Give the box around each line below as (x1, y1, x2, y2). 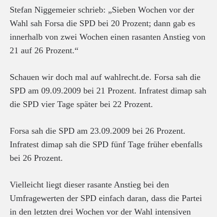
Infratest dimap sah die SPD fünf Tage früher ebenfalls (10, 139, 202, 149)
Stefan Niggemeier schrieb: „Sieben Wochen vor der (10, 4, 194, 15)
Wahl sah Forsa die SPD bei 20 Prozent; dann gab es (10, 18, 195, 28)
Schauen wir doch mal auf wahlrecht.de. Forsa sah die (10, 72, 201, 82)
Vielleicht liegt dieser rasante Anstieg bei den (10, 179, 169, 189)
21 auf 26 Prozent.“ (10, 45, 78, 55)
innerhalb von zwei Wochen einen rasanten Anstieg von (10, 31, 205, 42)
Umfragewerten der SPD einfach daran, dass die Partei (10, 193, 202, 203)
